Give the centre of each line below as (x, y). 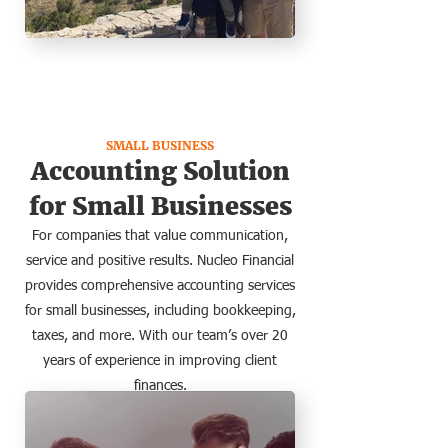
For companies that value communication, (160, 236)
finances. (160, 386)
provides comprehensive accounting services (160, 286)
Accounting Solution (160, 171)
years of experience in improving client (160, 361)
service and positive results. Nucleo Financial (160, 261)
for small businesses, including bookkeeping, (160, 311)
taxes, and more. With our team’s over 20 (160, 336)
